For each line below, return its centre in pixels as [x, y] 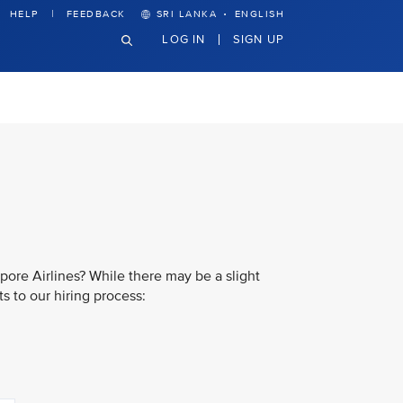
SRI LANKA [186, 14]
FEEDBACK [96, 14]
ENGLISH [259, 14]
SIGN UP [258, 39]
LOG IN [184, 39]
